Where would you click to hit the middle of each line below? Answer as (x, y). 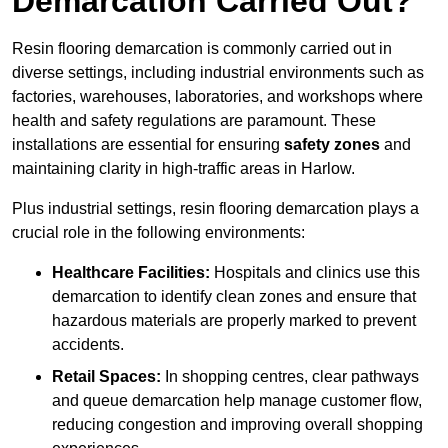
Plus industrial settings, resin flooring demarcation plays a (215, 209)
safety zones (332, 145)
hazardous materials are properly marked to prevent (234, 321)
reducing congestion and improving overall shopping (237, 425)
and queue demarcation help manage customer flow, (237, 401)
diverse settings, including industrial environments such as (218, 73)
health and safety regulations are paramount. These (194, 121)
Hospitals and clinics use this (315, 273)
